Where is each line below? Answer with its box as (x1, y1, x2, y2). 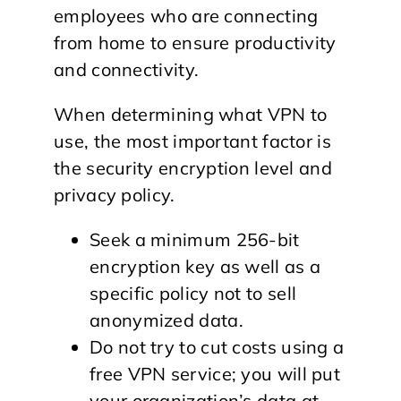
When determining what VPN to (54, 102, 328, 125)
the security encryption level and (54, 156, 332, 179)
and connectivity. (54, 57, 200, 81)
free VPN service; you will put (90, 362, 341, 385)
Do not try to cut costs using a (90, 335, 345, 358)
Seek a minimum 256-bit (90, 227, 300, 251)
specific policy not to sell (90, 281, 297, 304)
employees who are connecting (54, 4, 319, 27)
